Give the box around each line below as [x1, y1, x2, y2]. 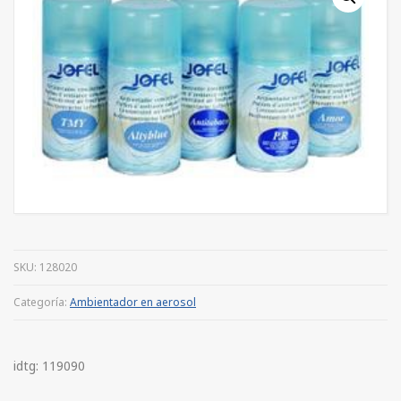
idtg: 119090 [13, 357, 85, 375]
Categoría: [13, 294, 70, 311]
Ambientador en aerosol [70, 294, 196, 311]
